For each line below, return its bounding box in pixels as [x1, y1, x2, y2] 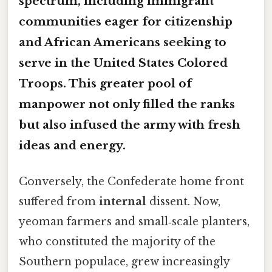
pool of [144, 76, 192, 90]
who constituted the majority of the [19, 234, 216, 248]
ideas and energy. [19, 138, 126, 152]
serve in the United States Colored [19, 55, 228, 70]
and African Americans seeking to [19, 35, 226, 49]
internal [99, 194, 146, 208]
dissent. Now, [146, 194, 220, 208]
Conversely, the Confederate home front [19, 174, 244, 188]
